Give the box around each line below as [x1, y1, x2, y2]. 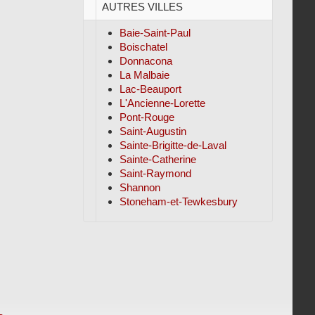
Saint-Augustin [119, 125, 186, 137]
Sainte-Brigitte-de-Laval [119, 139, 226, 151]
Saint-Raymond [119, 167, 191, 179]
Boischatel [119, 41, 167, 53]
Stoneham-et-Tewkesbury [119, 195, 238, 207]
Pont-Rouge [119, 111, 174, 123]
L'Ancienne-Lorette [119, 97, 205, 109]
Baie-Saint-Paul [119, 27, 191, 39]
